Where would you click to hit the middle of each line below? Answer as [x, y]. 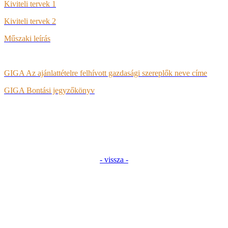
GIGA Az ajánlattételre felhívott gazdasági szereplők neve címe [106, 73]
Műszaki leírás [27, 39]
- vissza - [114, 160]
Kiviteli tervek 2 [30, 21]
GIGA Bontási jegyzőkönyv [49, 91]
